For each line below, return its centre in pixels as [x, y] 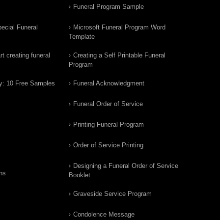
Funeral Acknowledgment [109, 83]
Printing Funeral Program [109, 124]
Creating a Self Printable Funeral [119, 55]
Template [82, 37]
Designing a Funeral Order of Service [126, 166]
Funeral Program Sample [109, 7]
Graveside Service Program [112, 194]
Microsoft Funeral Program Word [119, 27]
